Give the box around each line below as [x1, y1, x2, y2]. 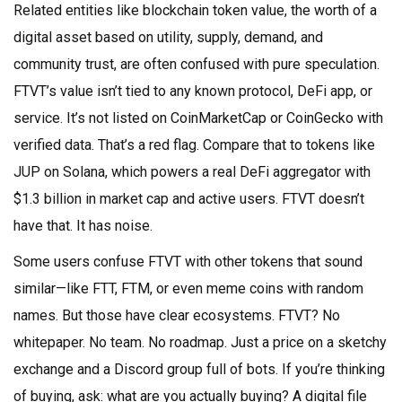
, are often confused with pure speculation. [114, 56, 380, 73]
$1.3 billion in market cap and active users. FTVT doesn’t [13, 190, 364, 207]
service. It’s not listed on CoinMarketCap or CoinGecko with [13, 109, 383, 127]
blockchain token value [143, 2, 284, 19]
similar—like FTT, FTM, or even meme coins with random [13, 280, 363, 297]
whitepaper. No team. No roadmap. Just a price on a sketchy [13, 334, 387, 351]
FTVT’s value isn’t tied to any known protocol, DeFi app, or [13, 83, 372, 100]
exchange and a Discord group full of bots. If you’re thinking [13, 361, 385, 378]
